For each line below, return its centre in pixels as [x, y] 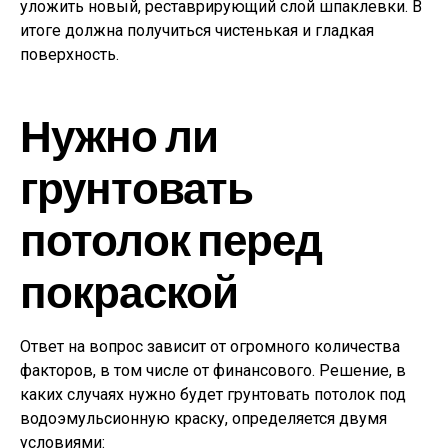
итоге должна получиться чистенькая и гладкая [197, 31]
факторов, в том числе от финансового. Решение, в [213, 371]
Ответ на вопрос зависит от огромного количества [210, 347]
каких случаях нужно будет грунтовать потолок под [213, 395]
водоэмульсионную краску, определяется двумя [203, 419]
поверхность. [69, 55]
